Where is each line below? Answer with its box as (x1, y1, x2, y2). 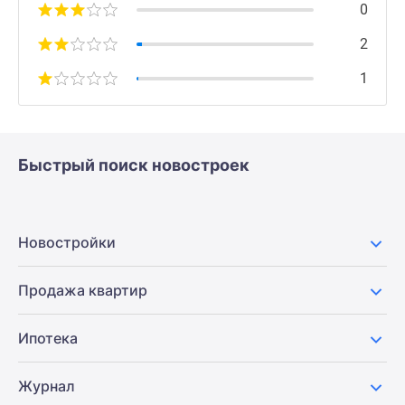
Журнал (18, 377, 75, 395)
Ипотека (18, 329, 78, 347)
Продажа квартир (18, 281, 147, 299)
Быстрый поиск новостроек (18, 155, 250, 174)
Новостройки (18, 233, 116, 251)
